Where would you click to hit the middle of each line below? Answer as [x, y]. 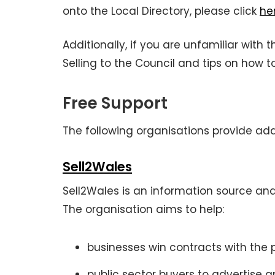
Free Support [115, 103]
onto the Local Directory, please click [161, 11]
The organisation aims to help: [143, 209]
